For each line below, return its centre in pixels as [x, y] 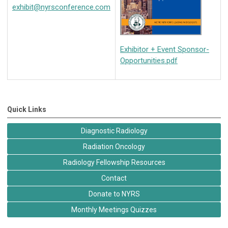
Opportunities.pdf [149, 60]
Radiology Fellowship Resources [114, 162]
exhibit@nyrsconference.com [61, 7]
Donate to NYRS [114, 194]
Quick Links [27, 109]
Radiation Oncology [114, 146]
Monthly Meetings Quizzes [114, 209]
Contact [114, 178]
